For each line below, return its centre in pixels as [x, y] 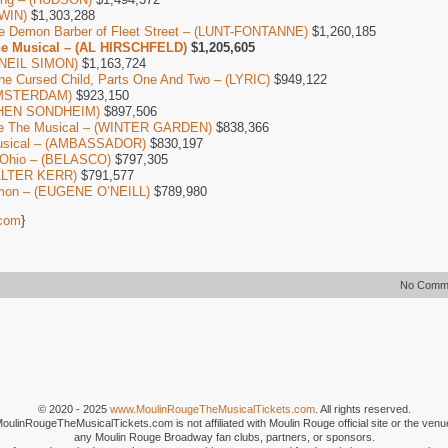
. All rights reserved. [362, 409]
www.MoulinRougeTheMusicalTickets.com [212, 409]
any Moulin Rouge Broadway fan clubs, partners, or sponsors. [224, 437]
